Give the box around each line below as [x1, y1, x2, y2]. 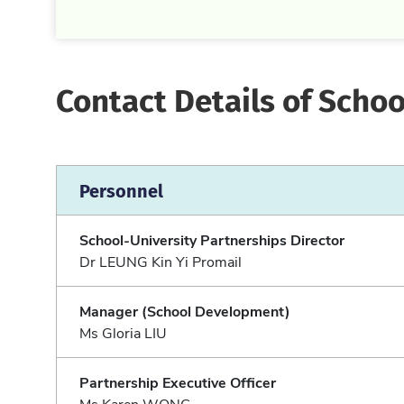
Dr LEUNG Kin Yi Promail [79, 251, 242, 271]
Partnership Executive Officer [79, 372, 276, 391]
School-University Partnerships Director [79, 229, 344, 249]
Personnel [79, 175, 163, 204]
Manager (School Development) [79, 300, 290, 320]
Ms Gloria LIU [79, 322, 167, 342]
